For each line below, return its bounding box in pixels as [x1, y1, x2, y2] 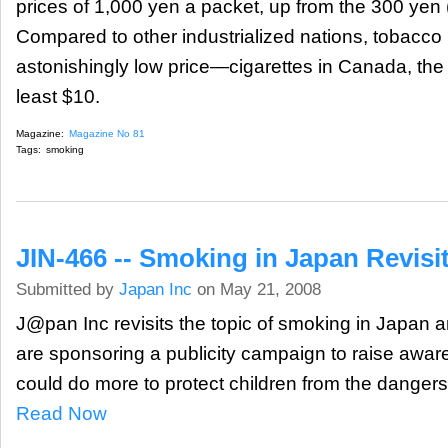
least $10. [16, 85, 100, 107]
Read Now [16, 403, 107, 425]
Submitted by [16, 280, 119, 300]
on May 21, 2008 [192, 280, 321, 300]
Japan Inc [119, 280, 192, 300]
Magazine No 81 [69, 128, 145, 140]
